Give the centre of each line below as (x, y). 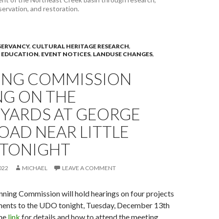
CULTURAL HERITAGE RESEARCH (80, 46)
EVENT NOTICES (66, 54)
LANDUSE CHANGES (123, 54)
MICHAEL (35, 168)
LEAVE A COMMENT (89, 168)
